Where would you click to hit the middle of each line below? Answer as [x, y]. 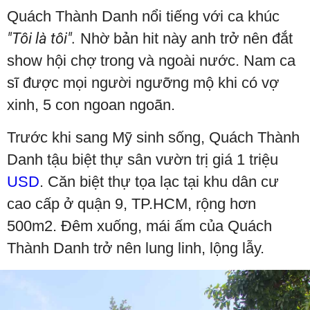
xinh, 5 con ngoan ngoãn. [91, 105]
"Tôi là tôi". [42, 38]
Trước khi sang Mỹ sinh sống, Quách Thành [153, 137]
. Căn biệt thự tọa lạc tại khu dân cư [159, 182]
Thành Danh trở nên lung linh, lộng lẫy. [136, 248]
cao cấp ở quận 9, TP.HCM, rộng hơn [131, 204]
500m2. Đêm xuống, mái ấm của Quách [139, 226]
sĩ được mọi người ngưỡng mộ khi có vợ [143, 83]
